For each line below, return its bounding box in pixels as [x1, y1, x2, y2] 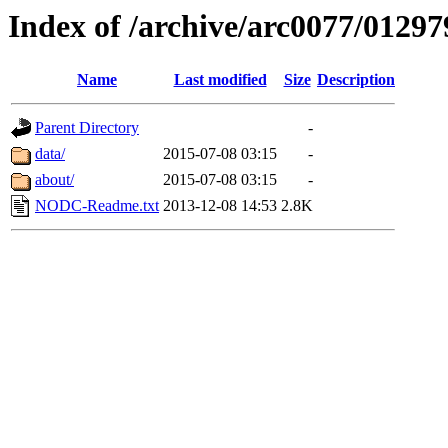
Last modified [173, 71, 267, 89]
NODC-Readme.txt [35, 197, 159, 215]
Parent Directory [35, 119, 139, 137]
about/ [35, 171, 74, 189]
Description [317, 71, 395, 89]
